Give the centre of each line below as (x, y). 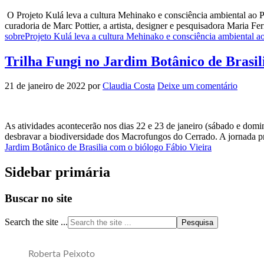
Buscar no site (38, 199)
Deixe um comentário (197, 86)
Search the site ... (36, 222)
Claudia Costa (129, 86)
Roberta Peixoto (62, 254)
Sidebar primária (57, 172)
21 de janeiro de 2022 (45, 86)
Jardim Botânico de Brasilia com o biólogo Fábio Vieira (108, 147)
